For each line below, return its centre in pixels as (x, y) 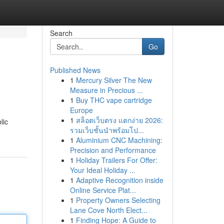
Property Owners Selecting (118, 200)
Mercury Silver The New (114, 80)
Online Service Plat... (103, 190)
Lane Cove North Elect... (108, 210)
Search (61, 33)
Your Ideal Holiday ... (102, 170)
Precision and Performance (113, 150)
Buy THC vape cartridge (114, 100)
